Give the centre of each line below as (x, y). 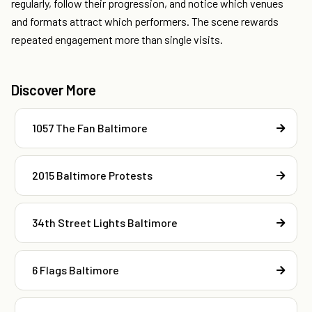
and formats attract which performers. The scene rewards (145, 22)
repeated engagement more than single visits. (117, 40)
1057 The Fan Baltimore (90, 128)
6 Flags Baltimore (76, 270)
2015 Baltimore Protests (92, 175)
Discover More (54, 90)
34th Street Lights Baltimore (105, 223)
